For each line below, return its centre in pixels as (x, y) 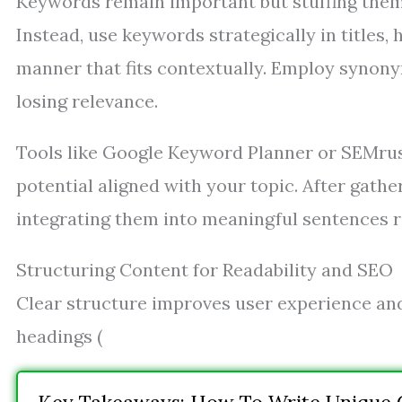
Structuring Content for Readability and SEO (205, 270)
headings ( (59, 336)
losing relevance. (87, 101)
